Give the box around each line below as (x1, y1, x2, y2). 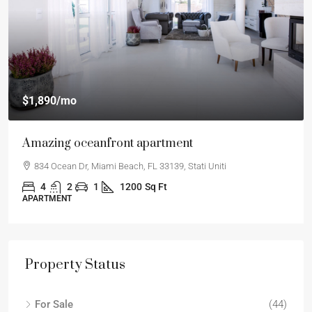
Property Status (25, 256, 125, 274)
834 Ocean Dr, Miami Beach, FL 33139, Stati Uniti (34, 161, 226, 171)
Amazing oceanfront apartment (22, 136, 193, 151)
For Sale (35, 298, 73, 311)
